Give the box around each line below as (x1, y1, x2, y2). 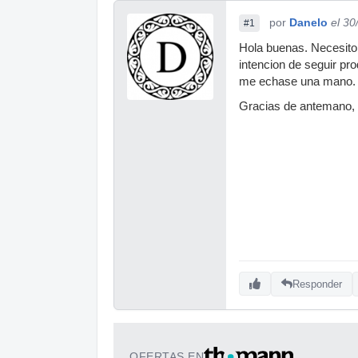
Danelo (289, 16, 328, 29)
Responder (292, 277, 342, 290)
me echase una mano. (239, 75, 356, 88)
